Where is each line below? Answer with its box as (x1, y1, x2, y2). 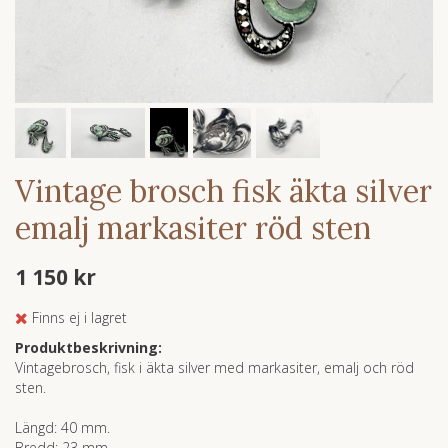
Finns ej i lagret (32, 308, 127, 328)
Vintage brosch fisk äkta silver (15, 171, 432, 210)
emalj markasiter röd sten (15, 208, 371, 247)
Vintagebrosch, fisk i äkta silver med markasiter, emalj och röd (15, 358, 414, 378)
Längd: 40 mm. (15, 418, 110, 438)
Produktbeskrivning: (15, 338, 162, 358)
